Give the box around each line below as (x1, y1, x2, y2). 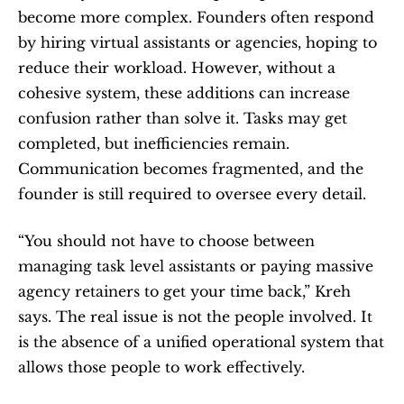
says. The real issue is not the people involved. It (18, 308, 372, 326)
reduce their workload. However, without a (18, 59, 335, 77)
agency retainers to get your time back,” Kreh (18, 282, 351, 300)
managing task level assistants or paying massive (18, 257, 373, 275)
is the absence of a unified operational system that (18, 333, 384, 351)
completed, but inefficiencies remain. (18, 134, 289, 152)
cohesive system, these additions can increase (18, 84, 350, 102)
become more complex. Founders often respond (18, 8, 374, 26)
